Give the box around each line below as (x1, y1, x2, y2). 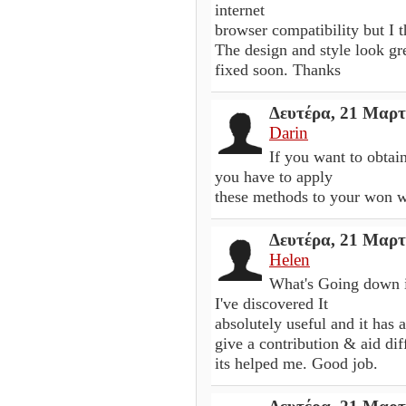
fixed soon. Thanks (215, 60, 341, 79)
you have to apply (215, 167, 333, 186)
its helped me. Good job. (215, 353, 378, 372)
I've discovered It (215, 294, 328, 313)
